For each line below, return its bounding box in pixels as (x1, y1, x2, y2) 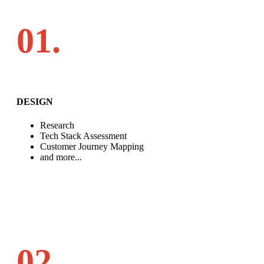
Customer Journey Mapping (40, 141, 144, 151)
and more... (40, 151, 82, 162)
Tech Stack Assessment (40, 130, 127, 141)
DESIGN (16, 97, 53, 107)
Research (40, 120, 74, 130)
